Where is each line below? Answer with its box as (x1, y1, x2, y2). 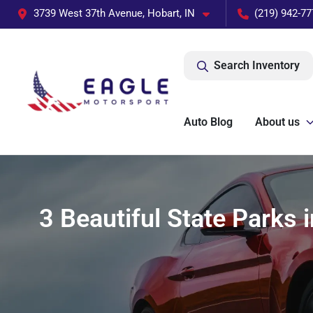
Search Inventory (214, 59, 300, 72)
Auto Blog (184, 115, 233, 129)
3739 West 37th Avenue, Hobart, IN (34, 7, 195, 20)
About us (255, 115, 300, 129)
